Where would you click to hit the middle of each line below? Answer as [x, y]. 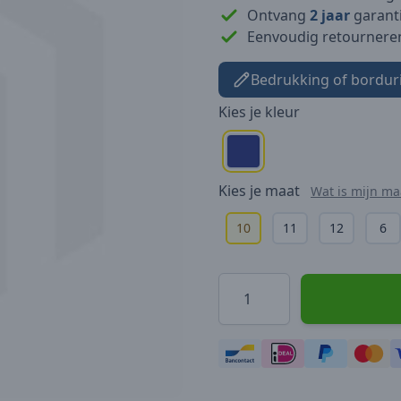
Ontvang [278, 15]
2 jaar [330, 15]
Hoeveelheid [260, 282]
